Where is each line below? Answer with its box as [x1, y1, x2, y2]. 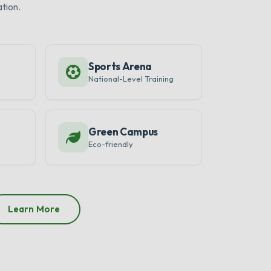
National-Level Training [88, 74, 174, 83]
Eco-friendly [88, 139, 133, 149]
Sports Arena [88, 60, 152, 73]
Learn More [7, 203, 60, 215]
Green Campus [88, 125, 158, 138]
